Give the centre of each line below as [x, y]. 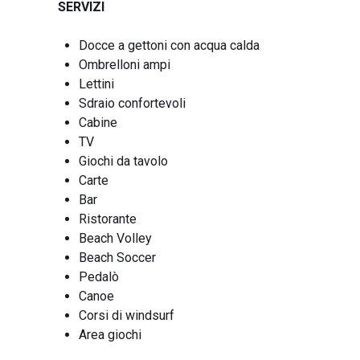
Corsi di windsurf [127, 315]
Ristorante [108, 219]
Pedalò [99, 277]
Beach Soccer [117, 258]
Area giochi [110, 335]
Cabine [98, 123]
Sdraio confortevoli [132, 103]
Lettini [96, 84]
